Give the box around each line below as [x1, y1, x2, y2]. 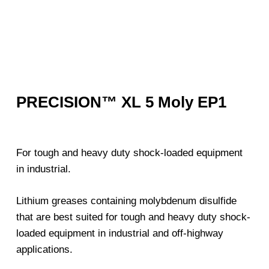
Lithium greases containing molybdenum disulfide [16, 195, 237, 207]
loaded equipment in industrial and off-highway [16, 227, 223, 239]
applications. [16, 243, 73, 255]
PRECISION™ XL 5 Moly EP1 [16, 93, 226, 112]
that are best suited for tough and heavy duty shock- [16, 211, 250, 223]
